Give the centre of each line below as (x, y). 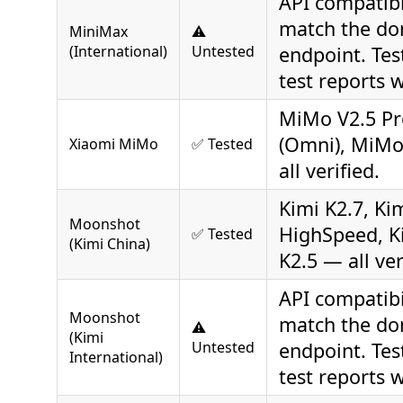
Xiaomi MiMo (114, 143)
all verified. (329, 170)
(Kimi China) (110, 243)
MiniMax (99, 31)
